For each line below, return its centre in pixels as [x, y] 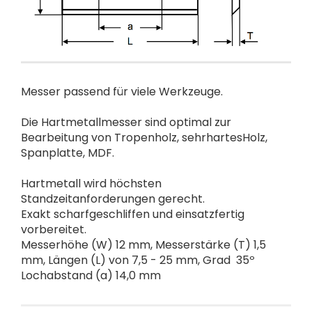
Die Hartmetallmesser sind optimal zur [126, 122]
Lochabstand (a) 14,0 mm [91, 275]
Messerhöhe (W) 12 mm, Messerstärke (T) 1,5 [143, 245]
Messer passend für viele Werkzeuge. [122, 92]
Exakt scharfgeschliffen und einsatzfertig [133, 214]
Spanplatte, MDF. [68, 153]
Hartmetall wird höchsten [91, 184]
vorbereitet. [54, 229]
